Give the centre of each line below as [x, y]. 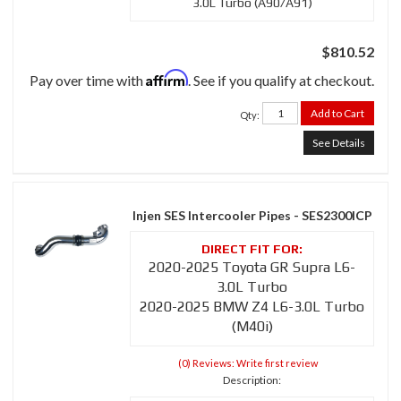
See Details [339, 143]
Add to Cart [337, 114]
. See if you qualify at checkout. [281, 81]
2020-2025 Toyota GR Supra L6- [252, 268]
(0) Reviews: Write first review [247, 363]
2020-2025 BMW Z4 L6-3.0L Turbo [252, 307]
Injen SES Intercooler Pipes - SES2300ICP [252, 216]
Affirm [167, 78]
